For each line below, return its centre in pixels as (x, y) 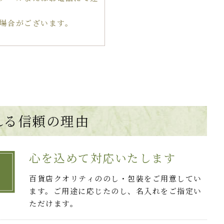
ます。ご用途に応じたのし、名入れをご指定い (115, 191)
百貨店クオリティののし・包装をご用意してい (115, 178)
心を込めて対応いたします (103, 158)
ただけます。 (54, 203)
